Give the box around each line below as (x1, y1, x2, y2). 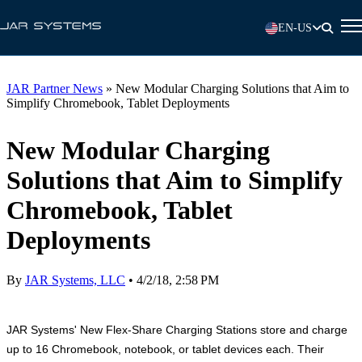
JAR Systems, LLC (25, 272, 125, 287)
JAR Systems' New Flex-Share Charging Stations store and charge (6, 322, 347, 336)
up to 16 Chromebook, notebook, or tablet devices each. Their (6, 342, 324, 356)
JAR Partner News (6, 82, 103, 95)
